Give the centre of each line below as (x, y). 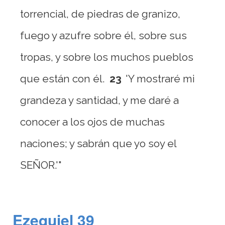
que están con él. (62, 79)
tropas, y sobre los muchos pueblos (107, 57)
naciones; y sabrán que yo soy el (98, 143)
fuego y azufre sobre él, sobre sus (103, 35)
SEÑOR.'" (41, 165)
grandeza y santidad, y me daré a (99, 100)
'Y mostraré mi (160, 79)
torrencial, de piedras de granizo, (100, 14)
